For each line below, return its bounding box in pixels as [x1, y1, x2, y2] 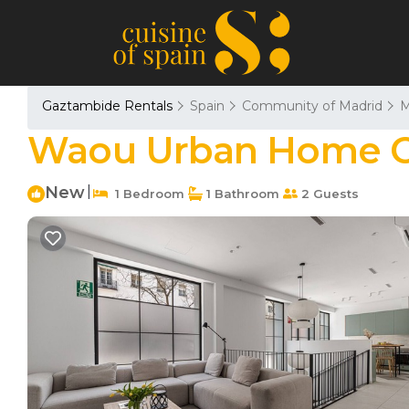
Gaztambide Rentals [42, 97, 176, 114]
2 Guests [298, 185, 359, 201]
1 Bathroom [203, 185, 279, 201]
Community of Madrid [242, 97, 383, 114]
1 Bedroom [108, 185, 184, 201]
